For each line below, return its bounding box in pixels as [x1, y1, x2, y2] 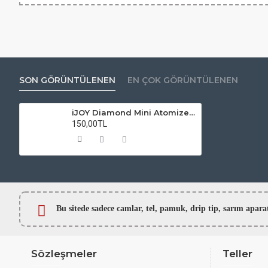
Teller [223, 248, 252, 260]
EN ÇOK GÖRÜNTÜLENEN [127, 75, 238, 86]
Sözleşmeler [31, 248, 97, 260]
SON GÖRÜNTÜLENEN [19, 75, 115, 86]
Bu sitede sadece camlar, [56, 203, 146, 213]
